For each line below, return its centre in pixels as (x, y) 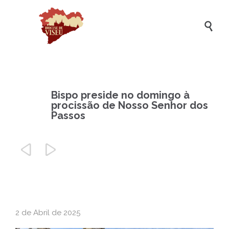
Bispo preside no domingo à (120, 95)
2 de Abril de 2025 (48, 213)
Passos (68, 116)
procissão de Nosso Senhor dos (130, 105)
